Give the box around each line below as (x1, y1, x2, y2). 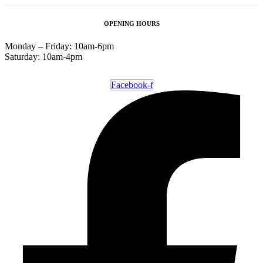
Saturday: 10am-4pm (5, 52, 82, 62)
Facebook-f (110, 80, 153, 90)
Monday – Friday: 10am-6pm (5, 41, 114, 52)
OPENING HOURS (103, 19, 160, 27)
